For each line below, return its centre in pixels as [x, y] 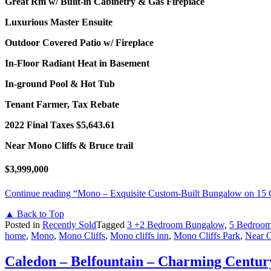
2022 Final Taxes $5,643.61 [60, 125]
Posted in [24, 225]
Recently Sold [69, 225]
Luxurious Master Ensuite [59, 22]
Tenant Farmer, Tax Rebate [62, 104]
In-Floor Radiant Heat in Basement [77, 63]
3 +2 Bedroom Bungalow [176, 225]
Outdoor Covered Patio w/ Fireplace [79, 42]
